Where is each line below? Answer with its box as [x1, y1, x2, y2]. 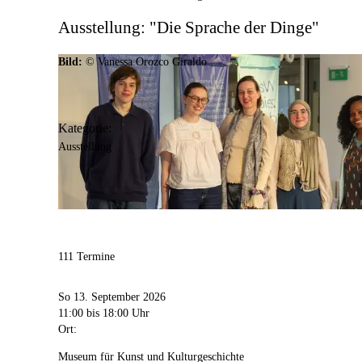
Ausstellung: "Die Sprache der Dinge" [58, 18, 319, 38]
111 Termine [58, 250, 115, 263]
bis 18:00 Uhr [86, 307, 149, 320]
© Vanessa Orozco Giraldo [86, 55, 207, 68]
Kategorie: [58, 120, 112, 135]
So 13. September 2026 [58, 291, 166, 304]
